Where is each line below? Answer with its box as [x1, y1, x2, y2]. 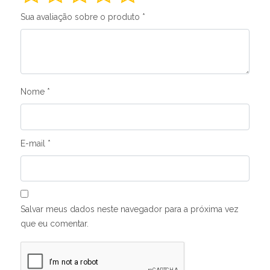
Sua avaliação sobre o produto [20, 12, 142, 22]
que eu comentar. [20, 219, 89, 229]
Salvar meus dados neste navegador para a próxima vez [20, 204, 239, 215]
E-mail [20, 138, 48, 148]
